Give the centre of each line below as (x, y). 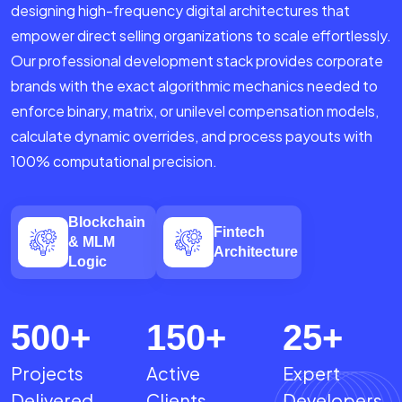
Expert (311, 372)
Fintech (239, 232)
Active (174, 372)
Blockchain (107, 222)
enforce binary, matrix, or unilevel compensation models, (195, 110)
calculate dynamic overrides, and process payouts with (192, 135)
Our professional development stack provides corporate (197, 60)
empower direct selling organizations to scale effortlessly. (201, 35)
